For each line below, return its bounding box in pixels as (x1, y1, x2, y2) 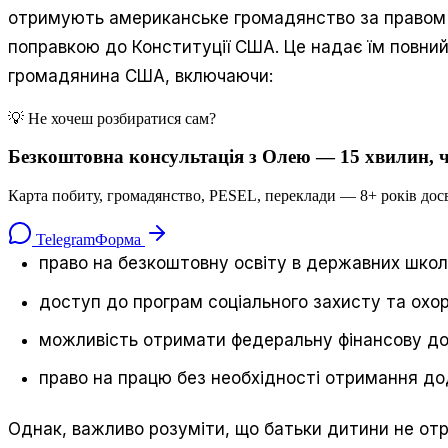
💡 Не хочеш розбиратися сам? (8, 109, 216, 127)
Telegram (32, 231, 95, 249)
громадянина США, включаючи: (8, 66, 273, 87)
